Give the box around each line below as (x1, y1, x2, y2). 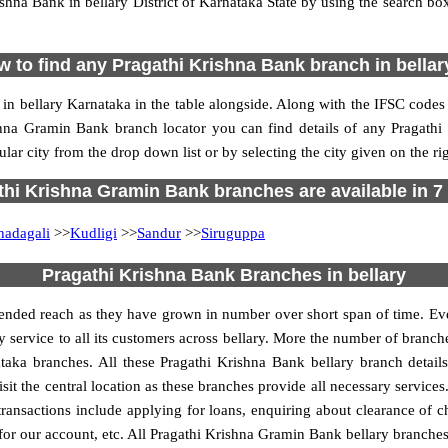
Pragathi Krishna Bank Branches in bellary (42, 265, 406, 285)
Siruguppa (201, 225, 265, 241)
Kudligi (70, 225, 117, 241)
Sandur (137, 225, 181, 241)
